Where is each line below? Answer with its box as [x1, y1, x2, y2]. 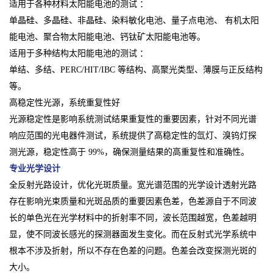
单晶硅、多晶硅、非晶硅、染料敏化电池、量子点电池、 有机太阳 [9, 16, 259, 26]
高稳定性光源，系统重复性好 [9, 98, 120, 108]
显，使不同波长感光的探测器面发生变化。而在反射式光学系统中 [9, 230, 257, 239]
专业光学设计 [9, 164, 60, 174]
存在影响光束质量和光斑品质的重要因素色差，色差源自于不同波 [9, 197, 257, 207]
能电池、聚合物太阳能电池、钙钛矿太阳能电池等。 [9, 32, 205, 42]
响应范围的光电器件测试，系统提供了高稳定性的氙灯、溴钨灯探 [9, 131, 257, 141]
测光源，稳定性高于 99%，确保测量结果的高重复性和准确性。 [9, 147, 249, 157]
